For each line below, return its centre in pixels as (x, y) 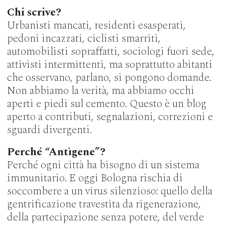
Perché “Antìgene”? (56, 152)
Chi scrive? (34, 12)
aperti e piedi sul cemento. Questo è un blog (106, 104)
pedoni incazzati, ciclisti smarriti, (84, 38)
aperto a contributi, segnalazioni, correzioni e (110, 117)
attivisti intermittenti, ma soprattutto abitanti (109, 65)
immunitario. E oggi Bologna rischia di (95, 178)
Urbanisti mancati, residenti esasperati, (96, 25)
